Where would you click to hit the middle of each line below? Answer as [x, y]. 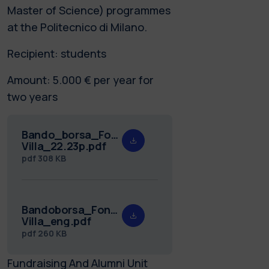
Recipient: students [57, 53]
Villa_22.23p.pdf [64, 146]
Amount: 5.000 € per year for [80, 80]
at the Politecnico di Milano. [77, 27]
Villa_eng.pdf [56, 221]
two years [32, 96]
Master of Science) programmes [89, 10]
